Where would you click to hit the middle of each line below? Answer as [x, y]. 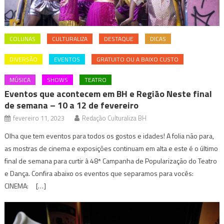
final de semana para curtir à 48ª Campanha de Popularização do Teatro [111, 160]
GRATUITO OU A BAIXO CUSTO [138, 59]
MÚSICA [20, 79]
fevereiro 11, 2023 [39, 118]
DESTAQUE [119, 38]
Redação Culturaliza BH [114, 118]
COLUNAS [23, 38]
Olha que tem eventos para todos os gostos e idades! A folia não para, [109, 135]
